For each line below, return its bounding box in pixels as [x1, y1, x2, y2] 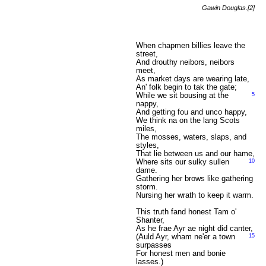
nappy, [135, 99, 159, 108]
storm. [135, 182, 158, 191]
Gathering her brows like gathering [135, 174, 253, 183]
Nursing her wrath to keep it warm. [135, 191, 254, 199]
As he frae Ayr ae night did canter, [135, 224, 253, 233]
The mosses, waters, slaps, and [135, 132, 246, 141]
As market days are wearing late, [135, 74, 249, 83]
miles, [135, 124, 157, 133]
